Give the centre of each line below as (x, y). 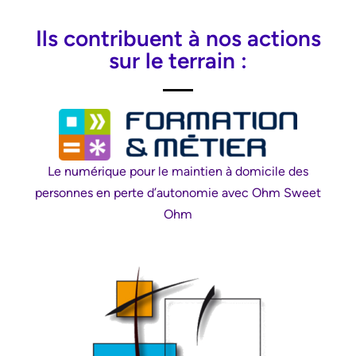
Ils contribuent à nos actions (178, 38)
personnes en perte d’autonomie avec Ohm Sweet (178, 192)
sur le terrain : (178, 60)
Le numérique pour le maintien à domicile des (178, 171)
